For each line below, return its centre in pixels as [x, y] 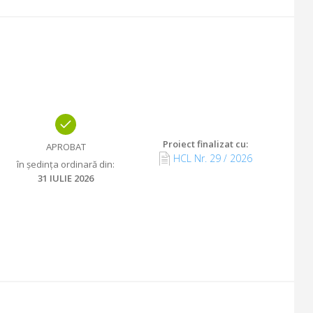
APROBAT [66, 147]
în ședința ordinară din [65, 164]
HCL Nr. [190, 158]
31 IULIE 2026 [66, 178]
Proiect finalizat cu [204, 144]
